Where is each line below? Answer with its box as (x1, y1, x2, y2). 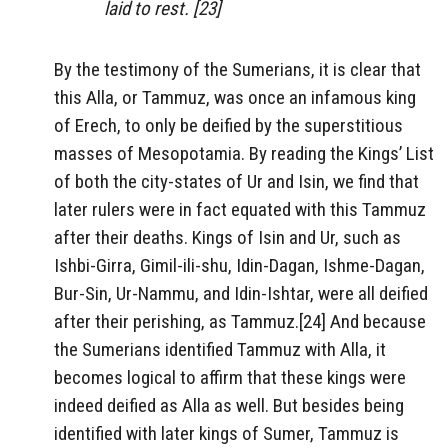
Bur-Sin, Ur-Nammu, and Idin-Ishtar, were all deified (54, 281, 428, 305)
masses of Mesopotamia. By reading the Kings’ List (54, 141, 434, 165)
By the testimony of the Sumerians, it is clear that (54, 57, 421, 81)
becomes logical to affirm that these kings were (54, 365, 406, 389)
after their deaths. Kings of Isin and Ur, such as (54, 225, 401, 249)
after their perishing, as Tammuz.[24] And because (54, 309, 426, 333)
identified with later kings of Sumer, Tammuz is (54, 421, 399, 445)
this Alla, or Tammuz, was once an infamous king (54, 85, 416, 109)
